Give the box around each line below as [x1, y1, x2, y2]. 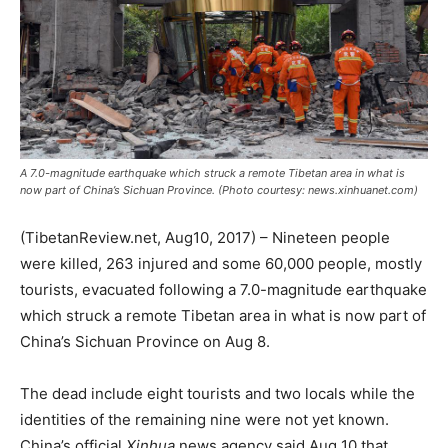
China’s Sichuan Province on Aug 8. [20, 331, 270, 351]
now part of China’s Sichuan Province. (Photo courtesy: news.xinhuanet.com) [20, 182, 418, 197]
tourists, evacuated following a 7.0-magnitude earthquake [20, 279, 427, 299]
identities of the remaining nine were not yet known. [20, 409, 389, 429]
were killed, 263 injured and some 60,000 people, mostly [20, 253, 422, 273]
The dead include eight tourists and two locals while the [20, 383, 415, 403]
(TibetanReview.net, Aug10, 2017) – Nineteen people [20, 227, 390, 247]
